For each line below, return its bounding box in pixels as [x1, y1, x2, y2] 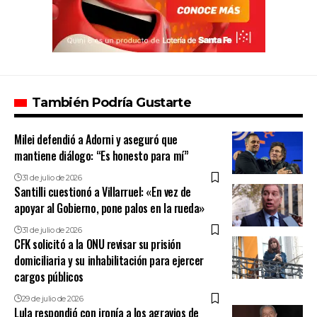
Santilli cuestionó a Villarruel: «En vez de [14, 183, 191, 200]
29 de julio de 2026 [21, 293, 83, 304]
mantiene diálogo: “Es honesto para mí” [14, 146, 189, 164]
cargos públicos [14, 267, 83, 285]
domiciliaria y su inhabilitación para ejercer [14, 251, 204, 269]
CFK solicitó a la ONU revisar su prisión [14, 235, 181, 253]
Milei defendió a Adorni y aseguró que [14, 130, 178, 148]
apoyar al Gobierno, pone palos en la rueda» [14, 199, 204, 217]
